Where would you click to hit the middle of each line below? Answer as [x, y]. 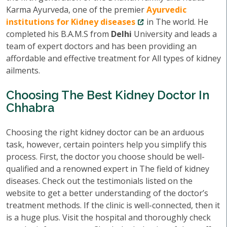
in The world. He [176, 22]
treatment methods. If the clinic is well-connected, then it [113, 205]
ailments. [23, 70]
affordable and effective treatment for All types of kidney [113, 58]
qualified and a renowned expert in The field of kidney [108, 169]
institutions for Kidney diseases [71, 22]
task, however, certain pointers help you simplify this [106, 144]
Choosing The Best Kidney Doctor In [108, 95]
